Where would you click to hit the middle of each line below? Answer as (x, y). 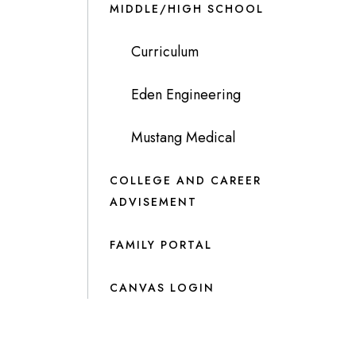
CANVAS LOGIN (162, 287)
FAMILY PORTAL (161, 244)
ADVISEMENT (153, 201)
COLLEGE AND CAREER (185, 180)
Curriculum (164, 51)
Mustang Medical (183, 137)
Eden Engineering (186, 94)
